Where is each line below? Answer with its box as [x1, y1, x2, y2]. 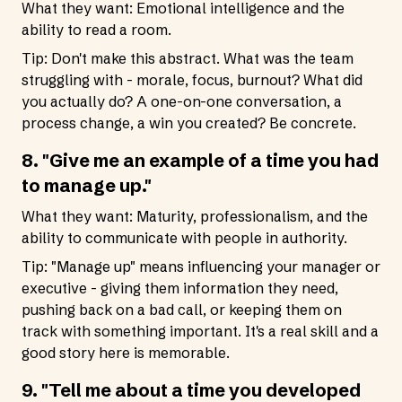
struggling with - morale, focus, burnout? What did [22, 71, 363, 89]
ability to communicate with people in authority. [22, 229, 347, 247]
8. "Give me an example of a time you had [22, 149, 379, 171]
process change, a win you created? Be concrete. [22, 114, 356, 132]
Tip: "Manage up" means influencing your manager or [22, 258, 380, 275]
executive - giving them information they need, [22, 279, 338, 297]
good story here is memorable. [22, 344, 230, 362]
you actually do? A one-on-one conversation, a [22, 92, 342, 110]
